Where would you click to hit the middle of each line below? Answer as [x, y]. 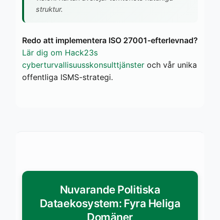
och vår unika [171, 65]
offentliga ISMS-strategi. [68, 77]
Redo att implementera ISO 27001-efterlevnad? [110, 40]
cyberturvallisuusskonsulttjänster [83, 65]
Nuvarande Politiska [110, 189]
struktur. [49, 9]
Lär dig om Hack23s [60, 52]
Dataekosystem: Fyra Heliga [110, 203]
